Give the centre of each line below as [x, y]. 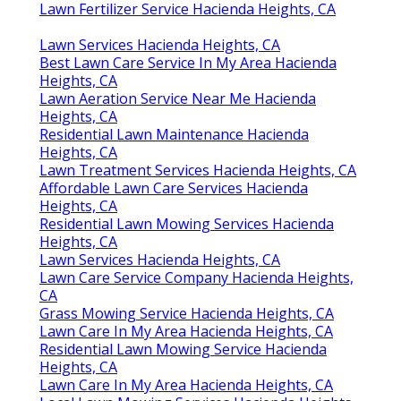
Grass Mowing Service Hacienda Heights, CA [187, 314]
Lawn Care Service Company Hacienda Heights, [196, 278]
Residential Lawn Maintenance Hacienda [174, 135]
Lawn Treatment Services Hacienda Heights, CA [198, 171]
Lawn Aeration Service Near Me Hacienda [178, 99]
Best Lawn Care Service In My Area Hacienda [188, 63]
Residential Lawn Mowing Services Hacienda [187, 224]
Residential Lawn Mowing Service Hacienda [183, 350]
